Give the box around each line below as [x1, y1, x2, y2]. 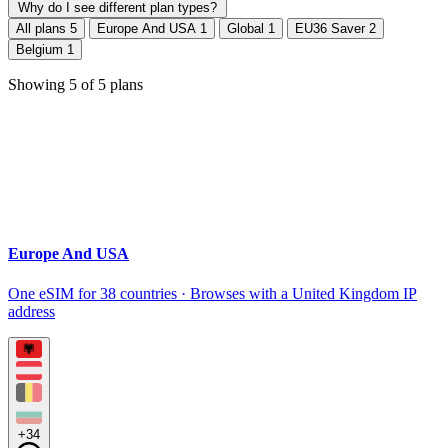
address [8, 302, 55, 320]
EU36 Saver [295, 21, 369, 36]
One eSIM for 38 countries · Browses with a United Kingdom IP [8, 284, 417, 302]
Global [227, 21, 268, 36]
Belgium [16, 42, 67, 57]
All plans [16, 21, 70, 36]
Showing [8, 76, 69, 93]
